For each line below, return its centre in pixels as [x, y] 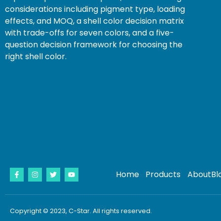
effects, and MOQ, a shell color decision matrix [94, 21]
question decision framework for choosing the [94, 44]
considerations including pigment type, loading [95, 9]
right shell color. [36, 56]
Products [163, 174]
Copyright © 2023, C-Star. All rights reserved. [81, 211]
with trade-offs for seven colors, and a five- [90, 33]
